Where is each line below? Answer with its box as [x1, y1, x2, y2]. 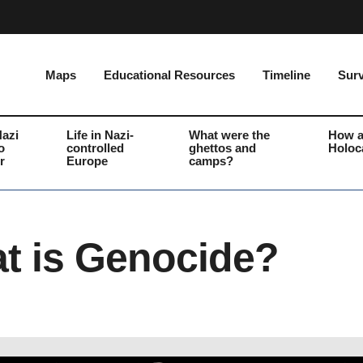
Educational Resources [104, 68, 235, 82]
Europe [66, 154, 109, 168]
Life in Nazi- [66, 128, 135, 142]
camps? [188, 154, 233, 168]
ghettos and [188, 141, 256, 155]
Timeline [263, 68, 310, 82]
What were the [188, 128, 270, 142]
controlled [66, 141, 125, 155]
